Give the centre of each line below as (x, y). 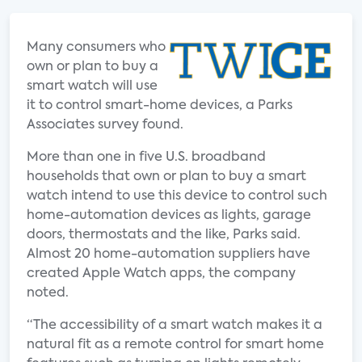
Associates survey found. (105, 125)
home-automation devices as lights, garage (169, 216)
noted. (48, 293)
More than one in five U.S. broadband (146, 158)
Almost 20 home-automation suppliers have (168, 255)
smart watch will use (92, 86)
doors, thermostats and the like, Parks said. (164, 235)
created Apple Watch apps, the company (161, 274)
